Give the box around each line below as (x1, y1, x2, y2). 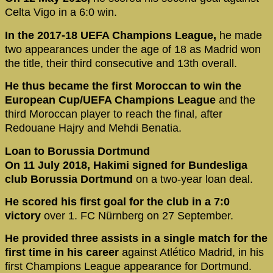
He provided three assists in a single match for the (5, 232, 268, 245)
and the (216, 94, 255, 107)
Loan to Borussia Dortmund (5, 144, 150, 157)
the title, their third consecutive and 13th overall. (5, 57, 237, 69)
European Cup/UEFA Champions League (5, 94, 216, 107)
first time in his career (5, 246, 119, 259)
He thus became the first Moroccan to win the (5, 80, 241, 93)
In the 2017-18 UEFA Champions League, (5, 29, 216, 41)
